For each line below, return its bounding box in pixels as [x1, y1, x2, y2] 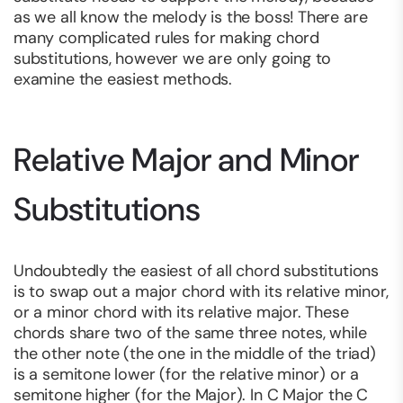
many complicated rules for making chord [13, 27, 319, 49]
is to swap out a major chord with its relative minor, [13, 281, 389, 303]
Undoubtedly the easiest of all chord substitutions [13, 260, 380, 282]
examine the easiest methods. [13, 68, 232, 91]
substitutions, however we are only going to [13, 48, 332, 70]
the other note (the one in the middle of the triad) [13, 343, 376, 365]
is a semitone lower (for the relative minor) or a [13, 363, 360, 386]
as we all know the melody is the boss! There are [13, 6, 368, 29]
